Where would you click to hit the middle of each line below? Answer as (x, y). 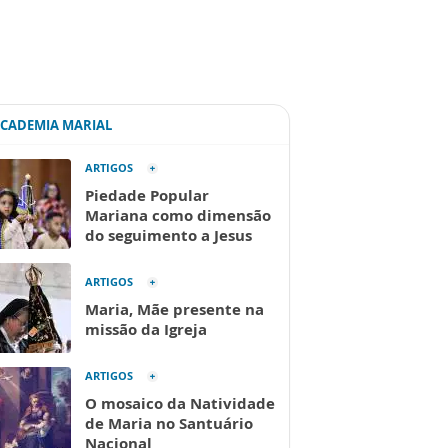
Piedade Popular (147, 195)
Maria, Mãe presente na (174, 309)
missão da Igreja (146, 329)
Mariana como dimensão (178, 215)
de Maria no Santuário (169, 423)
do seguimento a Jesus (168, 235)
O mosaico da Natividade (180, 403)
